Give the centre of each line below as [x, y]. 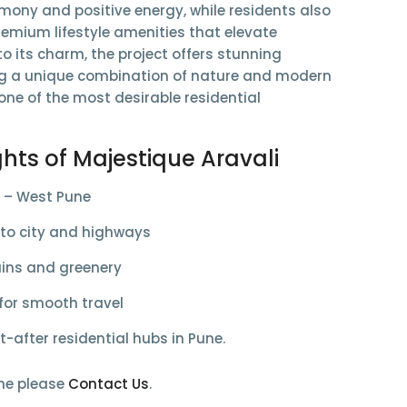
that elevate [231, 33]
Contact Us [108, 384]
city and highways [84, 233]
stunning [249, 55]
